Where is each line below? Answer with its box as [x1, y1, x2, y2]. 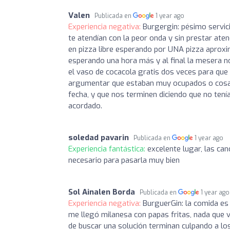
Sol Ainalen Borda [68, 186, 135, 197]
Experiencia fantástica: [68, 143, 147, 154]
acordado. [68, 100, 102, 111]
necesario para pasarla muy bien [68, 155, 180, 165]
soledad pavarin [68, 132, 129, 143]
